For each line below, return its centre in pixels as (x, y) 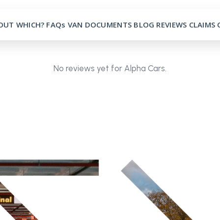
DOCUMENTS (108, 25)
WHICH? (30, 25)
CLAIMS (202, 25)
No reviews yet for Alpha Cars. (110, 68)
